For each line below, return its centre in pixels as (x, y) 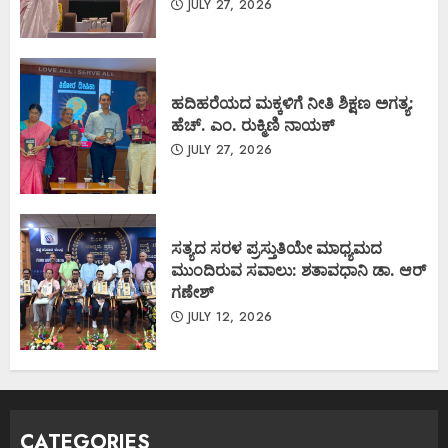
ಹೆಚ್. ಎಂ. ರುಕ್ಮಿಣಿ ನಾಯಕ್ (253, 125)
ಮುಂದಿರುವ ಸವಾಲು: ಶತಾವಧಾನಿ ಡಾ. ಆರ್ (298, 270)
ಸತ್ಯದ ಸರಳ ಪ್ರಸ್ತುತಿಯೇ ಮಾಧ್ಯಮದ (276, 248)
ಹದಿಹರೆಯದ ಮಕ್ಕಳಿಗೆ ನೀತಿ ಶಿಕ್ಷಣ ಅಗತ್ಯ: (294, 103)
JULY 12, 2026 (228, 317)
